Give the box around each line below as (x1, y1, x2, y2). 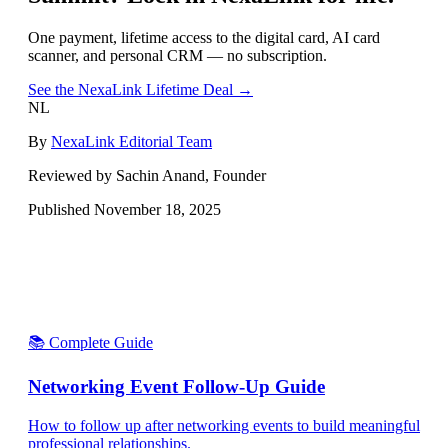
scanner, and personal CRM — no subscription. (28, 46, 327, 64)
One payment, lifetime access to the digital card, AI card (28, 28, 380, 46)
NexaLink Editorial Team (51, 132, 212, 150)
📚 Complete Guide (28, 333, 153, 351)
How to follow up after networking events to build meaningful (28, 416, 420, 434)
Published (28, 200, 94, 218)
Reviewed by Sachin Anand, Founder (28, 166, 266, 184)
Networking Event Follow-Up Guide (28, 376, 325, 398)
